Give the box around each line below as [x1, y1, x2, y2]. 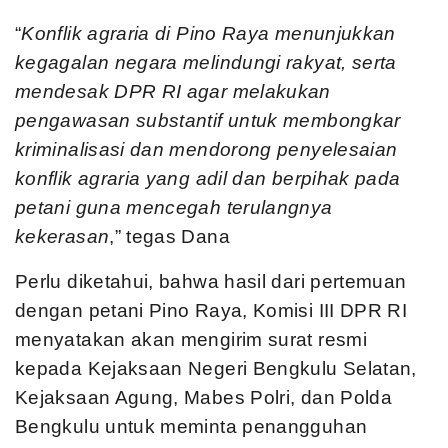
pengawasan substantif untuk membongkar [15, 110, 401, 131]
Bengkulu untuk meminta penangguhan [15, 416, 368, 437]
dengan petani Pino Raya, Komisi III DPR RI [15, 300, 408, 321]
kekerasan [15, 226, 110, 247]
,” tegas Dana [109, 226, 230, 247]
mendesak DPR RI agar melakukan [15, 81, 331, 102]
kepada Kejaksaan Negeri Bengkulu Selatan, [15, 358, 417, 379]
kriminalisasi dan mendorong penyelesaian [15, 139, 398, 160]
